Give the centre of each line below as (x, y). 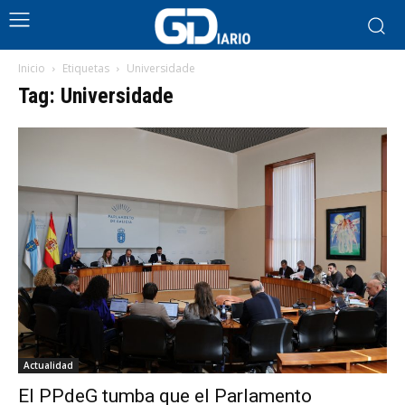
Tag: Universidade (96, 96)
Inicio (32, 68)
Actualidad (48, 365)
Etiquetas (86, 68)
